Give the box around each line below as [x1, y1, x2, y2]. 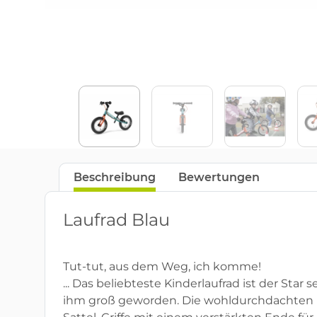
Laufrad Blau [63, 209, 170, 231]
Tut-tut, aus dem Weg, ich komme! [63, 260, 261, 274]
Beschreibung [74, 171, 156, 185]
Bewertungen [178, 171, 260, 185]
